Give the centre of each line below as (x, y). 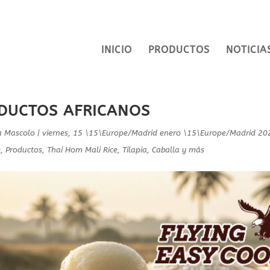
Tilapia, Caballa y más (164, 150)
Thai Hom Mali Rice (83, 150)
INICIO (116, 49)
